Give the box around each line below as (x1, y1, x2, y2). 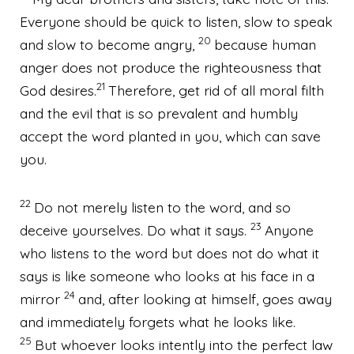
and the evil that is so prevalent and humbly (20, 104, 298, 122)
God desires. (20, 81, 96, 99)
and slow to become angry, (20, 35, 194, 53)
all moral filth (237, 81, 324, 99)
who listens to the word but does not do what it (20, 243, 319, 262)
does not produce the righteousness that (58, 58, 322, 76)
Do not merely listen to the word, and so (34, 198, 291, 216)
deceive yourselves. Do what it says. (20, 220, 247, 239)
